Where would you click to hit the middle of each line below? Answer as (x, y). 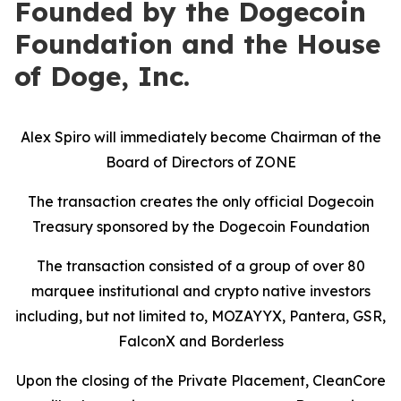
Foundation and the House (197, 44)
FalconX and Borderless (200, 341)
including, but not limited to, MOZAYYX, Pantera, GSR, (200, 316)
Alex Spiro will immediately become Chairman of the (200, 137)
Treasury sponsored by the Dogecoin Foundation (200, 226)
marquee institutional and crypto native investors (200, 291)
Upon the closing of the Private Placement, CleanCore (200, 380)
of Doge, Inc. (102, 76)
